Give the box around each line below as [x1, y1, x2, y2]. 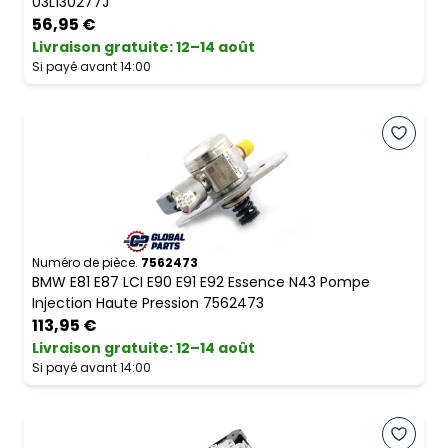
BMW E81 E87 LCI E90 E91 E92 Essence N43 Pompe [32, 272, 370, 293]
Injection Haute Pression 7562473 [32, 293, 264, 314]
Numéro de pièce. [32, 254, 138, 272]
